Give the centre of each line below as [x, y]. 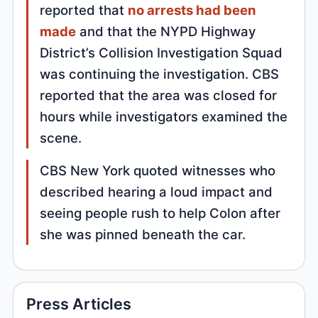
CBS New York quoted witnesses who [158, 171]
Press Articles [79, 303]
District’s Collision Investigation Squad [161, 53]
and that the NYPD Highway [166, 32]
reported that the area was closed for [159, 95]
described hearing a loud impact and [157, 192]
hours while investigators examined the [164, 117]
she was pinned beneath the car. [143, 235]
